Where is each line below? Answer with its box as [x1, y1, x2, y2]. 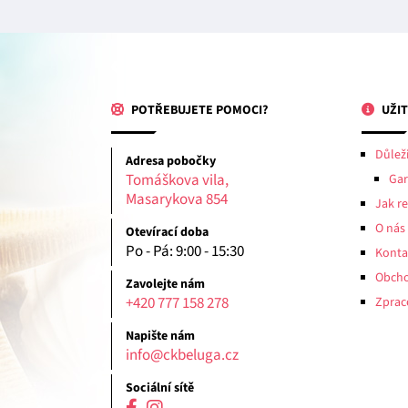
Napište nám [126, 326, 195, 345]
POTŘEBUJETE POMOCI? [128, 100, 268, 119]
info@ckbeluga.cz [126, 343, 239, 366]
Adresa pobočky [126, 151, 216, 170]
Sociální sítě [126, 378, 194, 397]
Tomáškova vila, [126, 168, 229, 191]
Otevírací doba [126, 222, 209, 241]
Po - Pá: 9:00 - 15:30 [126, 240, 244, 262]
